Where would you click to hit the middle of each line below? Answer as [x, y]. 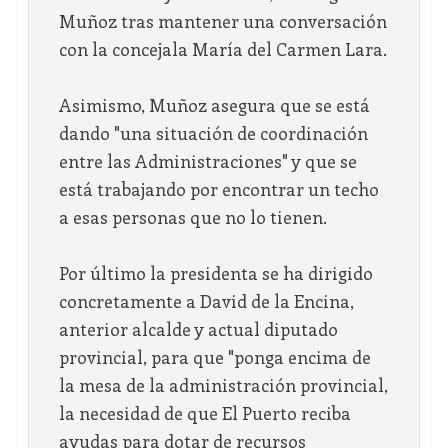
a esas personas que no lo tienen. [192, 217]
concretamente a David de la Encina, [206, 301]
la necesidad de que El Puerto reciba [204, 413]
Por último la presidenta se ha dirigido [215, 273]
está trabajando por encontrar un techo [218, 189]
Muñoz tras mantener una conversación [222, 21]
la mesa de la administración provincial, [223, 385]
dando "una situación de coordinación [213, 133]
